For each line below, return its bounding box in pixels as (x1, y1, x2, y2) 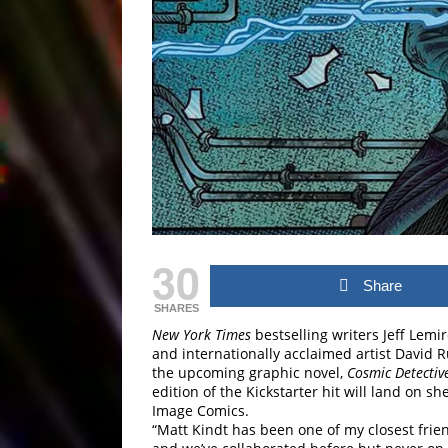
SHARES (153, 301, 199, 314)
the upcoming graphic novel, (152, 362, 347, 382)
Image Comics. (152, 400, 249, 420)
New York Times (152, 324, 251, 344)
